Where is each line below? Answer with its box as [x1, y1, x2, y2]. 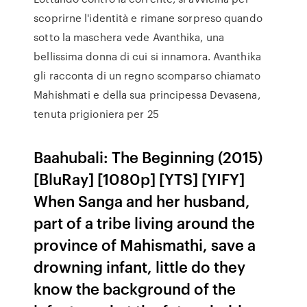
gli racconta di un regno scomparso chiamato [34, 68, 261, 83]
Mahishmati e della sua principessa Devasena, [34, 87, 260, 102]
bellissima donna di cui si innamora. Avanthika [34, 49, 261, 64]
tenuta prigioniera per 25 [34, 106, 159, 121]
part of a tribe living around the [34, 212, 256, 233]
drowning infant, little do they [34, 256, 246, 277]
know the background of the [34, 278, 236, 299]
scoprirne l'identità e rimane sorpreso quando [34, 10, 262, 25]
